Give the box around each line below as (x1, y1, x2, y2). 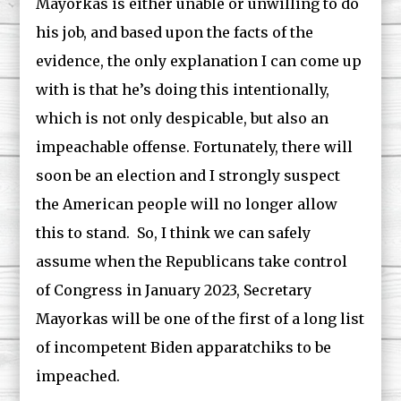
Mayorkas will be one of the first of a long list (36, 310, 365, 328)
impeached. (36, 367, 121, 385)
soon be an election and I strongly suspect (36, 166, 341, 184)
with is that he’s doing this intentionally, (36, 81, 330, 98)
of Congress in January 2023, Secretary (36, 281, 312, 299)
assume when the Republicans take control (36, 252, 348, 270)
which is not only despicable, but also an (36, 109, 329, 127)
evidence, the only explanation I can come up (36, 52, 363, 70)
